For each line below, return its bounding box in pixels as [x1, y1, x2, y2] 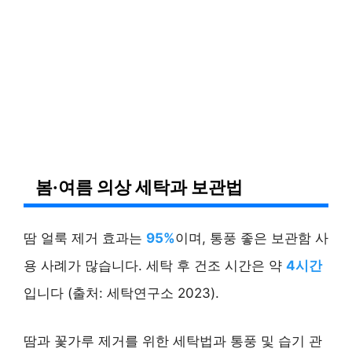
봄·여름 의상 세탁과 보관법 [35, 176, 243, 198]
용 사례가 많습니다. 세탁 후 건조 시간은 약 [24, 258, 286, 274]
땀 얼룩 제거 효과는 [24, 230, 146, 247]
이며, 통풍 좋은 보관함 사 [175, 230, 328, 247]
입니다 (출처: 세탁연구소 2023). [24, 285, 219, 302]
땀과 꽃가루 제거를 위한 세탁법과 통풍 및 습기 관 [24, 332, 322, 349]
